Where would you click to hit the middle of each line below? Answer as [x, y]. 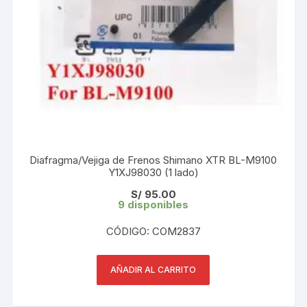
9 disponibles [153, 204]
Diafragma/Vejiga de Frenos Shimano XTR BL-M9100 [153, 160]
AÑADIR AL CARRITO [153, 269]
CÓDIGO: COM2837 [153, 231]
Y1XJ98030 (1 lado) [153, 172]
